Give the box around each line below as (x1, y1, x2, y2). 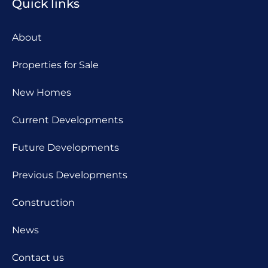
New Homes (12, 87, 71, 99)
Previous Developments (12, 169, 127, 181)
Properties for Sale (12, 59, 99, 71)
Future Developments (12, 142, 119, 154)
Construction (12, 197, 75, 209)
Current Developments (12, 114, 123, 126)
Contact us (12, 252, 64, 264)
